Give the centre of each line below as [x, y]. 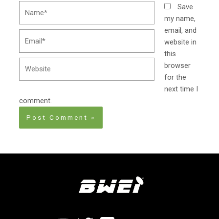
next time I [181, 89]
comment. [36, 100]
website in [180, 42]
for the [175, 77]
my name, [180, 18]
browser [177, 65]
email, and [180, 30]
